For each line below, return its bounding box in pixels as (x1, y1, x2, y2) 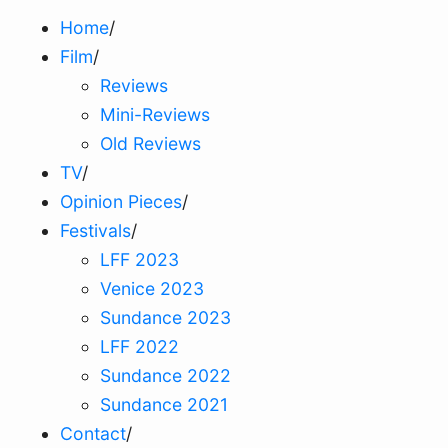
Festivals (60, 220, 131, 242)
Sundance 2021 (100, 394, 228, 416)
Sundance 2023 (100, 307, 231, 329)
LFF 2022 (100, 336, 179, 358)
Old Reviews (100, 133, 201, 155)
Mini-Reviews (100, 104, 210, 126)
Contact (60, 423, 126, 445)
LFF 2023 (100, 249, 179, 271)
